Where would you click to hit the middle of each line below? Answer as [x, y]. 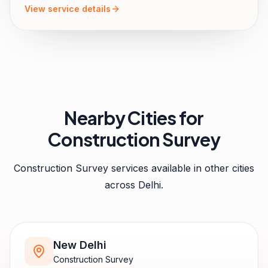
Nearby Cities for [134, 118]
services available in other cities [181, 168]
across [121, 185]
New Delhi [80, 245]
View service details [68, 9]
